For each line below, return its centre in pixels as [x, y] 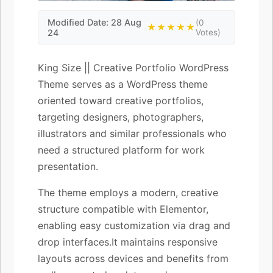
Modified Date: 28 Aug [94, 22]
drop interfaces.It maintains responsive [128, 242]
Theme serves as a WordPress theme [123, 84]
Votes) [208, 32]
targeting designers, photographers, [121, 117]
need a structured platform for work [121, 150]
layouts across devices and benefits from [133, 258]
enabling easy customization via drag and [134, 225]
